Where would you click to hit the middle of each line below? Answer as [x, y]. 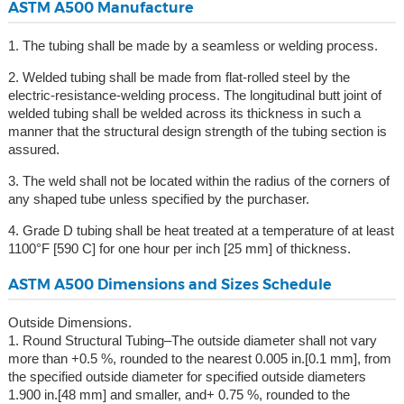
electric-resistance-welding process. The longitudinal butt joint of [194, 96]
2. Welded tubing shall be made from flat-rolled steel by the [179, 78]
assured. [33, 150]
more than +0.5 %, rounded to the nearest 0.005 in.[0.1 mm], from [199, 359]
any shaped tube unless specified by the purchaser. [158, 199]
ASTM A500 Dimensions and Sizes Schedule [170, 285]
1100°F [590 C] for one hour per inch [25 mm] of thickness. [179, 249]
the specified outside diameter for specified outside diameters [187, 377]
